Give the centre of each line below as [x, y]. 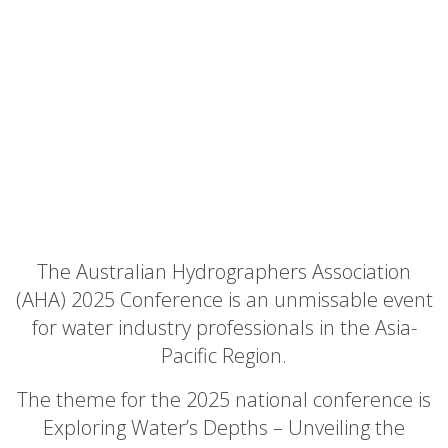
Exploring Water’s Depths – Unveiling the [224, 427]
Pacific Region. [224, 355]
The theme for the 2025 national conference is [224, 399]
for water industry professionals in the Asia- [224, 327]
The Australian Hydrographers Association [224, 271]
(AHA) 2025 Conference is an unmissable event [224, 299]
